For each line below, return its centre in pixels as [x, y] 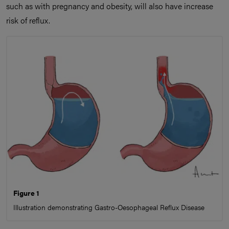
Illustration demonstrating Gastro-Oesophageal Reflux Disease [109, 207]
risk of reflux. [28, 20]
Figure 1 [26, 193]
